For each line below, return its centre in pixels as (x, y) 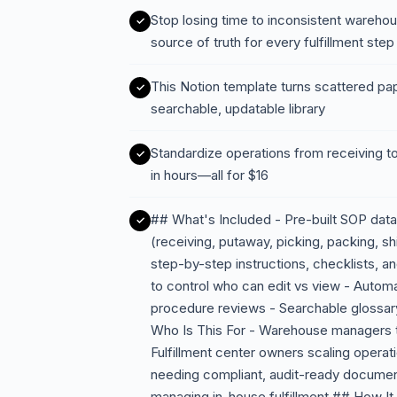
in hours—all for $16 (210, 175)
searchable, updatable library (238, 109)
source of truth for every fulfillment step (272, 42)
